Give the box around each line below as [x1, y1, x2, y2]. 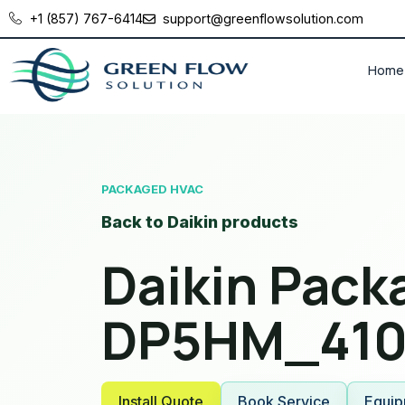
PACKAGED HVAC [101, 181, 203, 196]
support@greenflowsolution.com [163, 11, 363, 26]
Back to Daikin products [101, 212, 298, 231]
